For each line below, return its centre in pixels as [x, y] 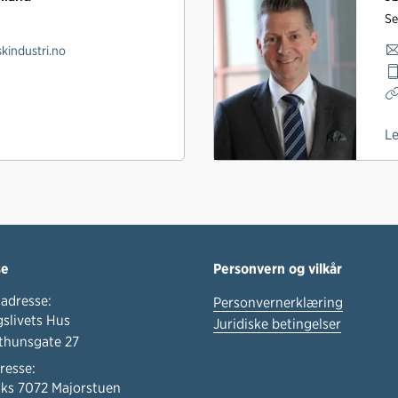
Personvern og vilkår [278, 268]
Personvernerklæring [278, 302]
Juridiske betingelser [277, 323]
